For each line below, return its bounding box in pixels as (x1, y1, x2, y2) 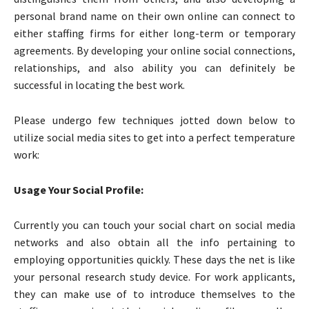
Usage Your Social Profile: (14, 182, 143, 197)
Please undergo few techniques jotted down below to (14, 112, 295, 127)
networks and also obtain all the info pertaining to (14, 235, 295, 249)
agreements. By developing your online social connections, (14, 43, 295, 57)
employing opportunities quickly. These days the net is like (14, 252, 295, 266)
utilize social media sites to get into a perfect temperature (14, 130, 295, 144)
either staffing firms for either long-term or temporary (14, 26, 295, 40)
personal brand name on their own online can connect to (14, 8, 295, 23)
